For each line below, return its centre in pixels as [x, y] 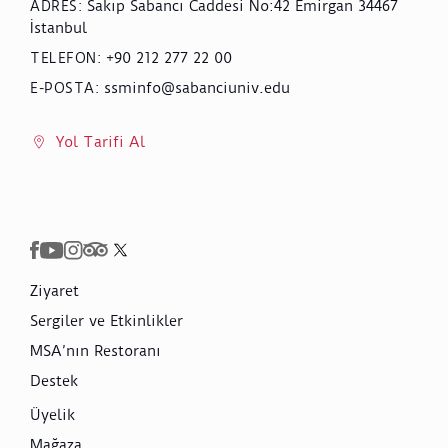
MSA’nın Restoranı [95, 350]
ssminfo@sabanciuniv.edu [196, 87]
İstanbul [58, 27]
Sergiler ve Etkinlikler [106, 320]
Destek [54, 380]
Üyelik [52, 414]
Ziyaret [54, 290]
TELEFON [63, 57]
